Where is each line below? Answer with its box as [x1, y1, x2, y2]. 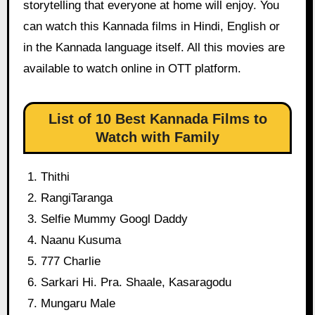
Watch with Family [96, 129, 219, 146]
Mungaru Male [41, 297, 116, 311]
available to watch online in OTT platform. [22, 62, 241, 76]
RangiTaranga [41, 191, 113, 205]
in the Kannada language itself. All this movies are [22, 41, 285, 55]
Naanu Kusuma [41, 233, 122, 247]
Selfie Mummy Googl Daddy [41, 212, 188, 226]
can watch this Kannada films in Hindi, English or [22, 20, 280, 34]
